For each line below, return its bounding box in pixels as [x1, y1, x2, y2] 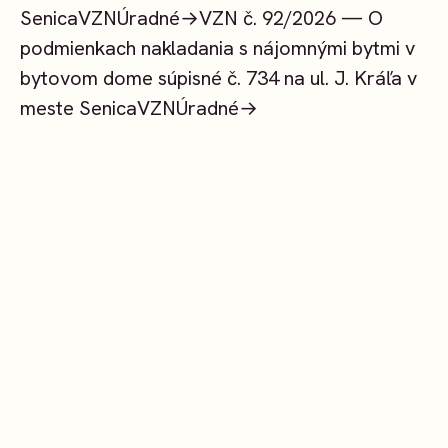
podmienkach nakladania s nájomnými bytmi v [20, 35, 415, 62]
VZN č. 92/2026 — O [199, 5, 383, 32]
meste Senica [20, 95, 137, 122]
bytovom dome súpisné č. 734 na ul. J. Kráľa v [20, 65, 417, 92]
